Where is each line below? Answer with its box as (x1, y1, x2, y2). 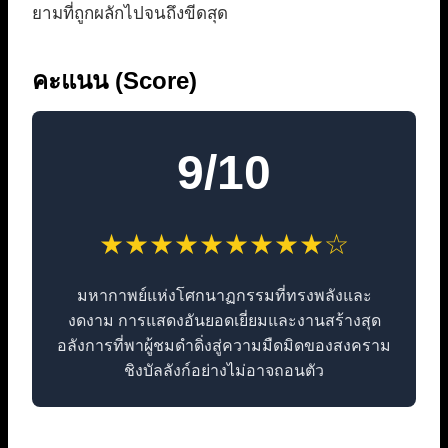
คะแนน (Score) (32, 67, 197, 95)
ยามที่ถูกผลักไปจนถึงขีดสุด (32, 4, 228, 24)
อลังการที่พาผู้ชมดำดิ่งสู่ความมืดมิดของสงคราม (57, 337, 391, 355)
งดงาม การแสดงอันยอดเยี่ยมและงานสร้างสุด (67, 312, 381, 330)
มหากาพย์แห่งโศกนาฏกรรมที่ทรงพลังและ (76, 287, 372, 305)
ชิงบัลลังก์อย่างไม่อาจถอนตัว (124, 362, 324, 380)
